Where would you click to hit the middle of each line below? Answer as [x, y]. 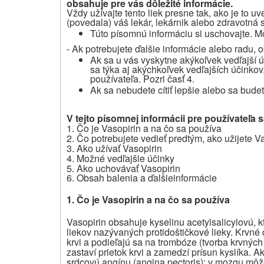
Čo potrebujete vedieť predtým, [141, 138]
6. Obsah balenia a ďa [113, 177]
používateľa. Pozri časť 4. [142, 78]
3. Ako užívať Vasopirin [114, 148]
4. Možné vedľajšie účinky [121, 158]
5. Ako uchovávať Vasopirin [123, 168]
